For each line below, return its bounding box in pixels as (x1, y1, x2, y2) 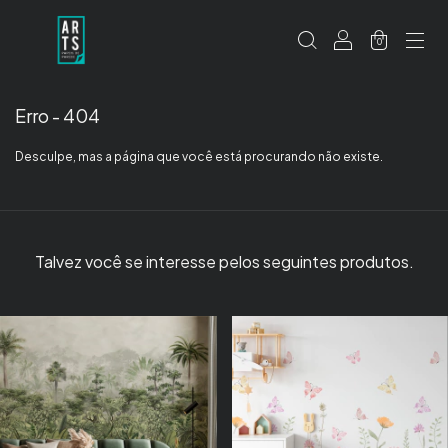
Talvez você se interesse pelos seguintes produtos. (34, 251, 414, 272)
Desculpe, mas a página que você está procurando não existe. (15, 149, 383, 164)
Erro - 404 (15, 104, 100, 127)
